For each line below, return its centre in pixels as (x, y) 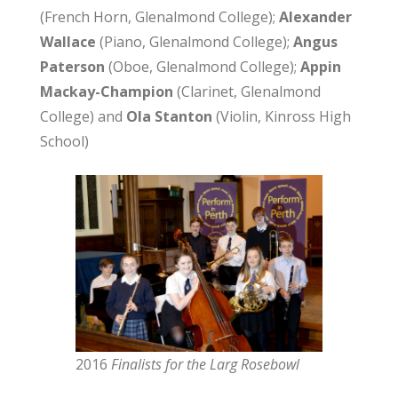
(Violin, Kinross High (281, 117)
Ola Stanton (169, 117)
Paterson (72, 67)
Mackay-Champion (106, 92)
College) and (83, 117)
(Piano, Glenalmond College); (194, 42)
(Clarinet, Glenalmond (247, 92)
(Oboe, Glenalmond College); (202, 67)
